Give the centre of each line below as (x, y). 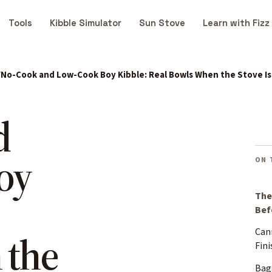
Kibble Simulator (85, 23)
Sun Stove (162, 23)
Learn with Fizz (236, 23)
